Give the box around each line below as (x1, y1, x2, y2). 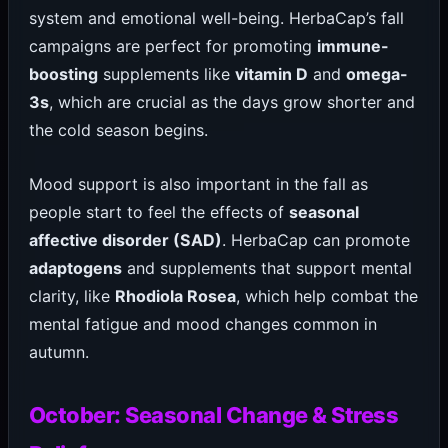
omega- (345, 63, 408, 84)
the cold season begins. (28, 119, 208, 140)
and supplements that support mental (121, 257, 412, 278)
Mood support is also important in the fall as (28, 173, 368, 194)
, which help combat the (235, 285, 418, 306)
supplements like (97, 63, 235, 84)
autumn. (28, 341, 89, 362)
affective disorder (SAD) (28, 229, 222, 250)
